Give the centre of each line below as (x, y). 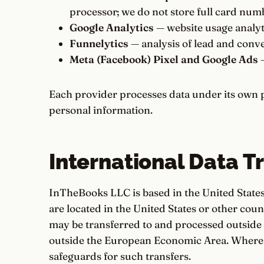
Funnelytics (99, 43)
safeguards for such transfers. (120, 256)
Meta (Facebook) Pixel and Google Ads (164, 59)
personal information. (101, 110)
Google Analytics (111, 27)
